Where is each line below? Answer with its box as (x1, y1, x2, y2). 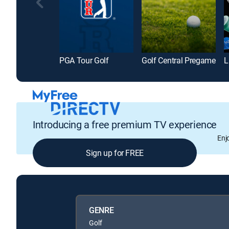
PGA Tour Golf (59, 55, 109, 66)
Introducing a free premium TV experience (33, 117, 217, 131)
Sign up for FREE (86, 147, 144, 158)
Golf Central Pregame (142, 55, 216, 66)
